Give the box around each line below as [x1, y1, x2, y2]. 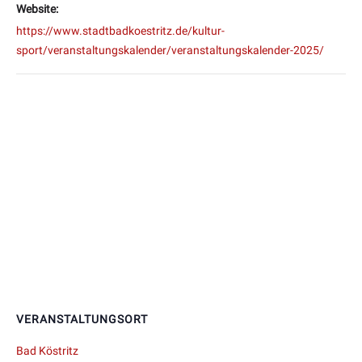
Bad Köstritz [16, 344, 78, 358]
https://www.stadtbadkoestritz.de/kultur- [16, 24, 225, 38]
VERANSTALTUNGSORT [16, 313, 148, 326]
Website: [16, 2, 58, 16]
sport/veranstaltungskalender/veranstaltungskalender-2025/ [16, 44, 324, 57]
